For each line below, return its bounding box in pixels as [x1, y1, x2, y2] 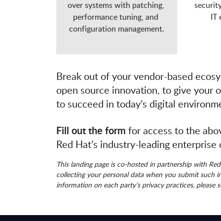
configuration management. [69, 23, 165, 34]
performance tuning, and [73, 11, 159, 22]
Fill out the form [56, 123, 126, 137]
